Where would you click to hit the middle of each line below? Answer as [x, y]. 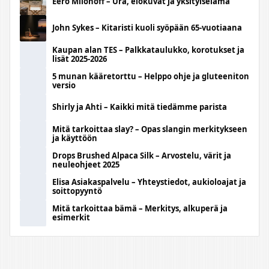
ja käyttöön [75, 138]
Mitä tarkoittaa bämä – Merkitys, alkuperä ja [140, 208]
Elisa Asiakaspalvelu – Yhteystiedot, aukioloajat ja [149, 182]
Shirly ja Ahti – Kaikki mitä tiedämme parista [140, 107]
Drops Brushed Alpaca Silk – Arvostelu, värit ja [142, 155]
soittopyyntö [77, 191]
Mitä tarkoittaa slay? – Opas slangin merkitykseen [150, 129]
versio [64, 85]
